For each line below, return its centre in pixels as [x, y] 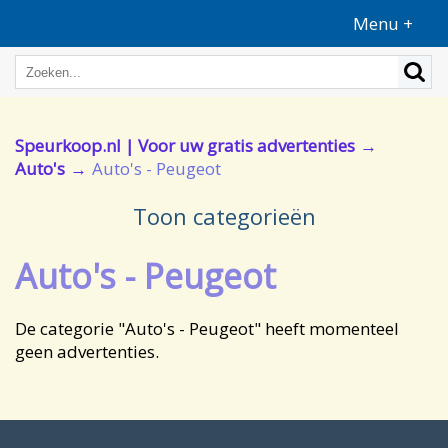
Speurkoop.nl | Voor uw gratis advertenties [185, 145]
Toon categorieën [224, 216]
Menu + [383, 23]
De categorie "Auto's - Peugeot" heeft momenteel [207, 328]
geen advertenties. [87, 351]
